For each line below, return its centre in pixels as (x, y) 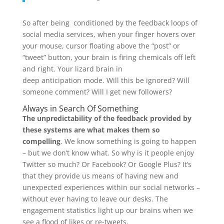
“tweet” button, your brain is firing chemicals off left (109, 57)
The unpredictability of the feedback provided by (107, 118)
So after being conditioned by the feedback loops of (110, 22)
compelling (41, 141)
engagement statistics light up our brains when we (107, 210)
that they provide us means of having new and (100, 175)
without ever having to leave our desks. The (95, 198)
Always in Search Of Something (80, 108)
